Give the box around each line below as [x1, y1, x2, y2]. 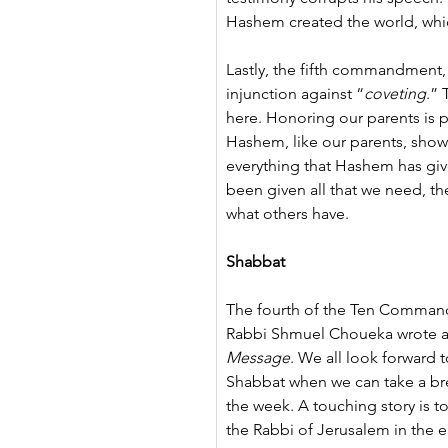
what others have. [226, 204, 349, 223]
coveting [364, 84, 426, 103]
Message [226, 348, 290, 367]
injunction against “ [226, 84, 364, 103]
